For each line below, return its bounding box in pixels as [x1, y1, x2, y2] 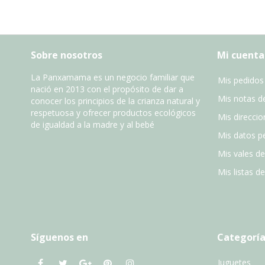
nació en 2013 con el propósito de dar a [31, 83, 183, 95]
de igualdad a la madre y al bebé [31, 119, 154, 130]
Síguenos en [31, 231, 88, 244]
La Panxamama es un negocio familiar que [31, 72, 195, 83]
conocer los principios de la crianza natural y [31, 95, 200, 106]
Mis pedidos [218, 75, 264, 86]
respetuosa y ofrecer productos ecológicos [31, 107, 196, 118]
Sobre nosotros [31, 49, 102, 62]
